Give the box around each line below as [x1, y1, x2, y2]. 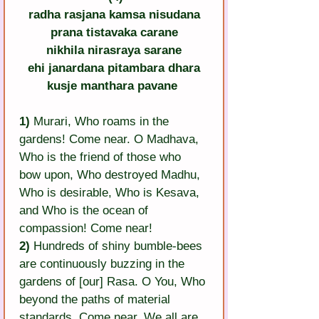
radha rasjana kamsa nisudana [28, 8, 200, 22]
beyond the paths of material [19, 293, 174, 307]
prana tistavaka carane [50, 26, 178, 40]
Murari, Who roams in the [30, 115, 172, 129]
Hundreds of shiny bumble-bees [30, 239, 206, 253]
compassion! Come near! [19, 221, 152, 236]
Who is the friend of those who [19, 150, 184, 164]
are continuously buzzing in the [19, 257, 188, 271]
